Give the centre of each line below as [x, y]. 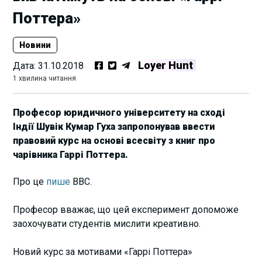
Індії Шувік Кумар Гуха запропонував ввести [114, 127]
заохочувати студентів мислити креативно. [107, 223]
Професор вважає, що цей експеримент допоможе [126, 209]
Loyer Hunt [166, 65]
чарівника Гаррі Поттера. [71, 155]
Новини [35, 45]
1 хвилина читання [45, 79]
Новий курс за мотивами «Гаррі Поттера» [103, 251]
